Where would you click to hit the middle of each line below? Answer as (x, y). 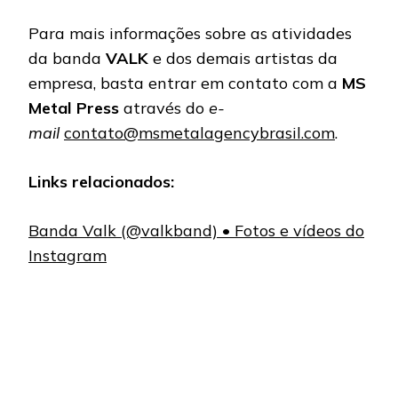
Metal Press (74, 107)
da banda (67, 58)
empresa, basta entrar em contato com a (185, 83)
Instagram (68, 255)
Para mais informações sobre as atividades (190, 33)
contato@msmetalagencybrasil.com (199, 132)
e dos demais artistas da (243, 58)
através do (162, 107)
